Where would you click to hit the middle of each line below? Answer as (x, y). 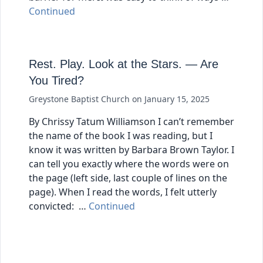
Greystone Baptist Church (80, 99)
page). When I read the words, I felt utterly (123, 192)
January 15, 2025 (177, 99)
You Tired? (56, 81)
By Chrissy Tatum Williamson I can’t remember (131, 122)
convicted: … (59, 206)
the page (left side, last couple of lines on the (128, 178)
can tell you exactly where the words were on (129, 164)
